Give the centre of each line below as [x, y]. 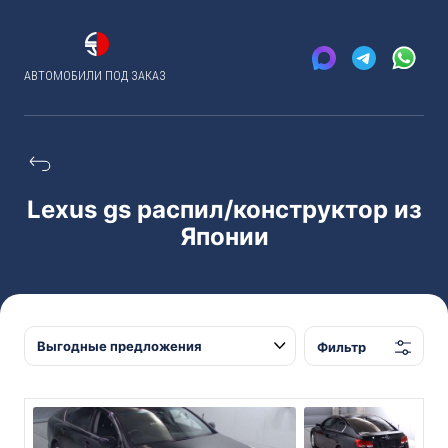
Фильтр [341, 346]
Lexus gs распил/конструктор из [224, 209]
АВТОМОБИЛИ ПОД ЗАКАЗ [95, 75]
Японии [224, 236]
